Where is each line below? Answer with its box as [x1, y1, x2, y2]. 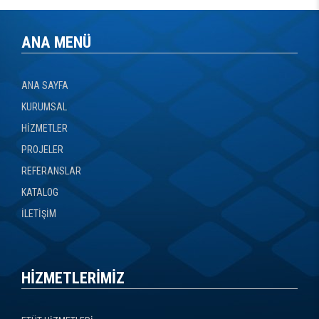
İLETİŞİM [21, 207, 56, 219]
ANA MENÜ [21, 32, 91, 51]
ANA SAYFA [21, 79, 68, 91]
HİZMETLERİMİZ [21, 268, 125, 287]
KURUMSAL [21, 100, 67, 113]
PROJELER [21, 143, 63, 155]
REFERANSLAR [21, 164, 81, 177]
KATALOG [21, 186, 58, 198]
